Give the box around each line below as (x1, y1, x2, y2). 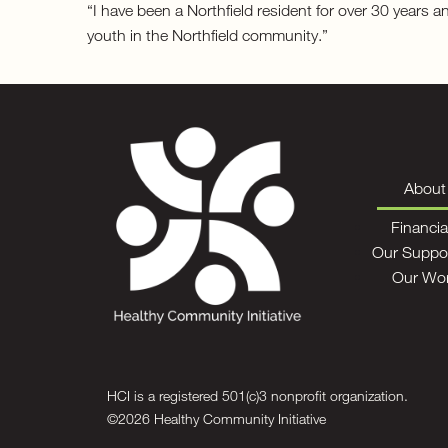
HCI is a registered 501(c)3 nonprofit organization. (107, 387, 408, 404)
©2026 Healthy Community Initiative (107, 410, 326, 427)
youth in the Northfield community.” (87, 26, 328, 44)
